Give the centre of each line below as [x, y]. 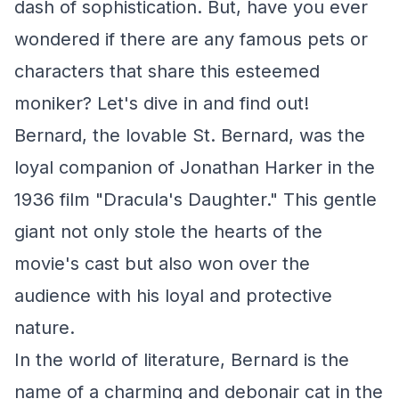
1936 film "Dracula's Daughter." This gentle [195, 199]
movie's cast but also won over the [162, 264]
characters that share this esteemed [167, 71]
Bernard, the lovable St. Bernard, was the [190, 135]
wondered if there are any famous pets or [191, 39]
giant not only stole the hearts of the [168, 232]
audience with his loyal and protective [173, 296]
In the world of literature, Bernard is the [182, 360]
